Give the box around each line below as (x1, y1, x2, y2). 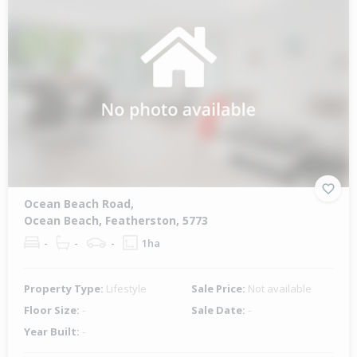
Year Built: (24, 324, 82, 339)
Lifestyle (106, 281, 147, 296)
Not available (248, 281, 312, 296)
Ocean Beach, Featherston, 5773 (24, 213, 208, 229)
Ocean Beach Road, (24, 196, 134, 212)
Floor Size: (24, 303, 82, 318)
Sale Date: (191, 303, 248, 318)
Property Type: (24, 281, 106, 296)
